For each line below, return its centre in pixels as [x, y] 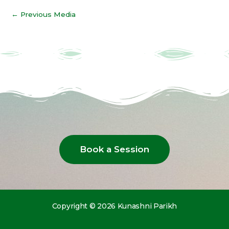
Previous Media [47, 15]
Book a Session [114, 149]
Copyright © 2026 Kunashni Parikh [114, 206]
